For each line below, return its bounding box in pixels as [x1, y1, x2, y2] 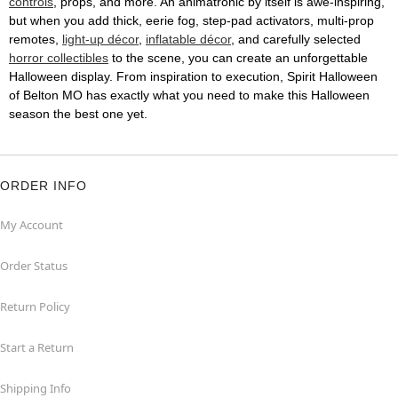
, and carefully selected [231, 32, 361, 47]
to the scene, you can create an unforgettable [108, 51, 368, 66]
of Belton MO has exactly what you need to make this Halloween [9, 88, 370, 103]
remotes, [9, 32, 62, 47]
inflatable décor [146, 32, 231, 47]
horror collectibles [9, 51, 108, 66]
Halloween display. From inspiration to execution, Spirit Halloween [9, 69, 378, 84]
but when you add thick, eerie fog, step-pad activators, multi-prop [9, 13, 374, 28]
